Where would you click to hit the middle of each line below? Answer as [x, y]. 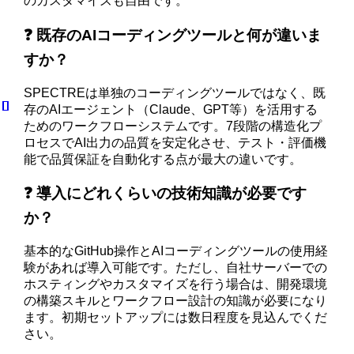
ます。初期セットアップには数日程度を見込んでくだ [176, 318]
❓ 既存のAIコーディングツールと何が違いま [173, 35]
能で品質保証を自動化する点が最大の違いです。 [163, 159]
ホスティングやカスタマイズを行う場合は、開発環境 [176, 284]
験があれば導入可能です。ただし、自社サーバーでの [176, 268]
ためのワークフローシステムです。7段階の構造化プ [173, 126]
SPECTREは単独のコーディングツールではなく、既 [175, 92]
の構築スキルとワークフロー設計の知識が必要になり [176, 301]
